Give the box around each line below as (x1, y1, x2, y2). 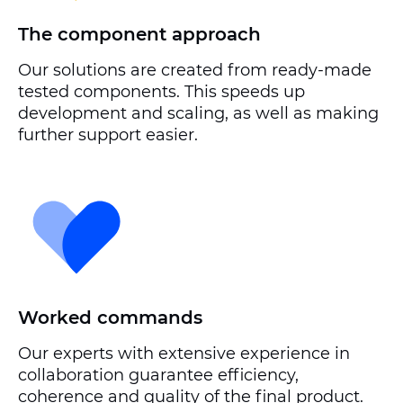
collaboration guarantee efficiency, (18, 365, 299, 385)
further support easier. (18, 125, 198, 145)
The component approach (18, 23, 261, 45)
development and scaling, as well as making (18, 103, 379, 123)
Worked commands (18, 307, 202, 328)
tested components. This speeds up (18, 82, 305, 102)
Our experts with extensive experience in (18, 344, 350, 363)
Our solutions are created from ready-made (18, 60, 372, 80)
